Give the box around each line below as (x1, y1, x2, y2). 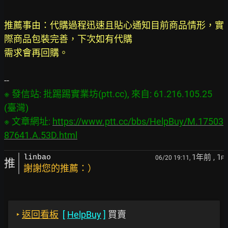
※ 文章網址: (4, 116, 52, 127)
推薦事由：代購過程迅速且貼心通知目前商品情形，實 (4, 20, 224, 31)
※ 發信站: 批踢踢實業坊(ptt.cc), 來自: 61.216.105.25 (4, 89, 212, 99)
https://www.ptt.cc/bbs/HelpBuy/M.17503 (52, 116, 223, 127)
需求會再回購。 (4, 47, 68, 58)
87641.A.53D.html (4, 130, 77, 140)
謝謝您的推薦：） (23, 163, 97, 174)
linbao (23, 153, 51, 162)
